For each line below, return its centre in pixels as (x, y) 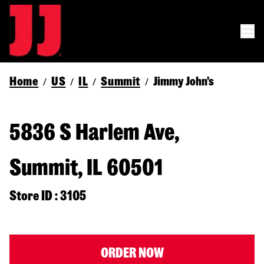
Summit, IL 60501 (86, 168)
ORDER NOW (132, 253)
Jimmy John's (183, 81)
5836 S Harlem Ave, (94, 132)
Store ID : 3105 (48, 196)
